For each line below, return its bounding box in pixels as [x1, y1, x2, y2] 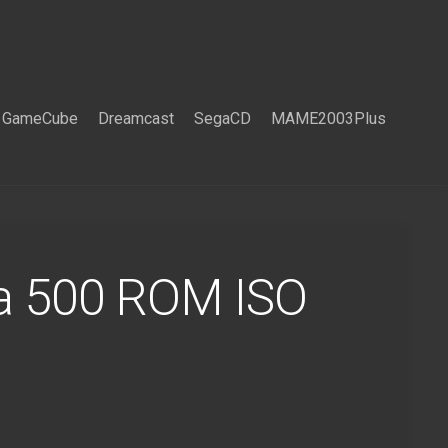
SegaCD [194, 109, 251, 128]
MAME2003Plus [271, 109, 386, 128]
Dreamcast [98, 109, 174, 128]
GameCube [2, 109, 78, 128]
